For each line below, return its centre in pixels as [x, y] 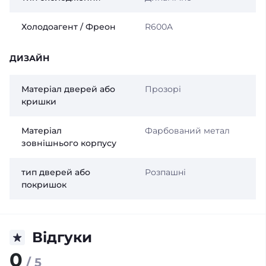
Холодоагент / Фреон [69, 27]
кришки [39, 102]
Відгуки [62, 237]
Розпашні [165, 172]
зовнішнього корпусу [69, 143]
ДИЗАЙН [29, 58]
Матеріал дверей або [68, 89]
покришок [44, 185]
